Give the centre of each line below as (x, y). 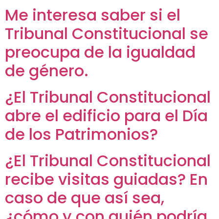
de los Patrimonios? (81, 136)
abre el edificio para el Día (106, 118)
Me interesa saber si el (93, 17)
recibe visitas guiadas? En (106, 181)
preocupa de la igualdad (100, 54)
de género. (47, 73)
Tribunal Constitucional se (107, 35)
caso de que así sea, (85, 200)
